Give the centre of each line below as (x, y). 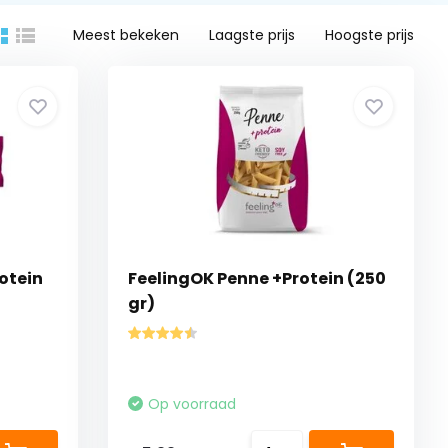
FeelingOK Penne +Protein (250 (257, 278)
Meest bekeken (126, 35)
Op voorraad (192, 404)
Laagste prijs (252, 35)
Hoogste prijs (370, 35)
